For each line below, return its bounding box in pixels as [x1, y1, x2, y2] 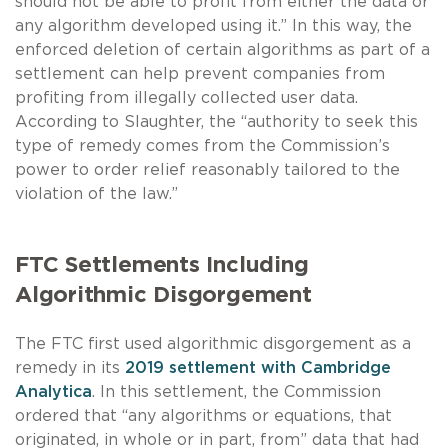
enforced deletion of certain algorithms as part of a [15, 41, 430, 58]
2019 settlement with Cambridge [125, 359, 391, 376]
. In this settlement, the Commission [92, 383, 381, 400]
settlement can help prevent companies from [15, 65, 385, 82]
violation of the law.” [15, 185, 178, 202]
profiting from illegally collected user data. [15, 89, 358, 106]
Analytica [15, 383, 92, 400]
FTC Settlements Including [15, 253, 309, 276]
